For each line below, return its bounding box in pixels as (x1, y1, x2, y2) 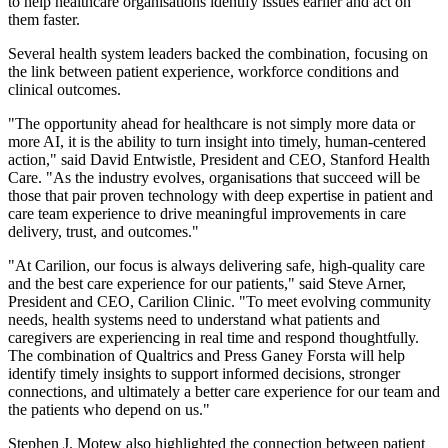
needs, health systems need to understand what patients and (8, 311, 380, 329)
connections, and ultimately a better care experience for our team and (8, 383, 440, 401)
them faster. (8, 11, 80, 29)
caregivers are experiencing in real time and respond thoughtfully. (8, 329, 419, 347)
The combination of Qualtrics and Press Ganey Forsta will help (8, 347, 405, 365)
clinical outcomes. (8, 81, 121, 99)
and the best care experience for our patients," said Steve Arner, (8, 275, 406, 293)
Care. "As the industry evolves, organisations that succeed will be (8, 169, 420, 187)
